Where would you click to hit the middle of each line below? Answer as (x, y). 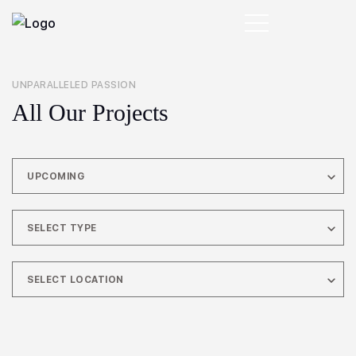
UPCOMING (56, 176)
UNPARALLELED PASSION (74, 85)
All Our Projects (90, 112)
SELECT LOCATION (75, 280)
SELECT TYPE (62, 228)
